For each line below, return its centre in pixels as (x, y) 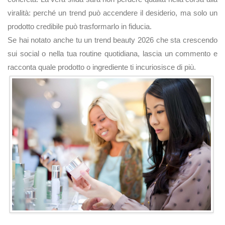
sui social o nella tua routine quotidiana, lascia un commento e (113, 53)
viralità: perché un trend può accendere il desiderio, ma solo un (113, 13)
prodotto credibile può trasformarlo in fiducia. (80, 26)
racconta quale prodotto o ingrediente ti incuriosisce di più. (102, 67)
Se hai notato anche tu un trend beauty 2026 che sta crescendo (113, 40)
